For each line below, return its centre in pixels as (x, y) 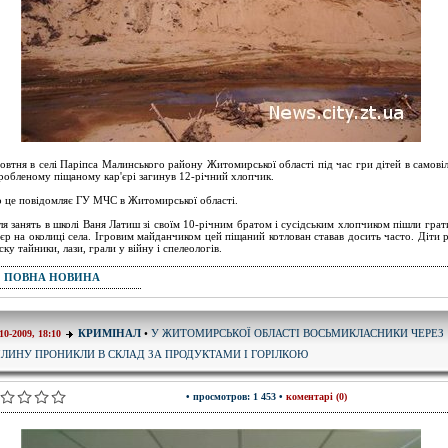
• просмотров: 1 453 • (236, 396)
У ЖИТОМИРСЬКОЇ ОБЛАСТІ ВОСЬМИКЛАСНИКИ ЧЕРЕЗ (297, 332)
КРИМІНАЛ (109, 333)
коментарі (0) (316, 396)
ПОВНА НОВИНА (52, 277)
